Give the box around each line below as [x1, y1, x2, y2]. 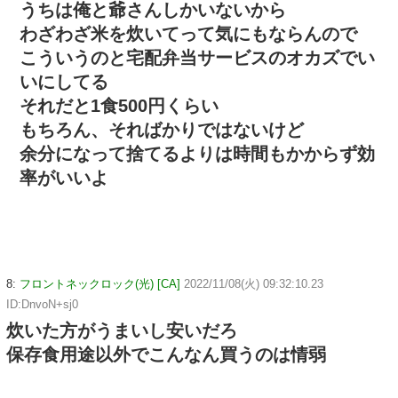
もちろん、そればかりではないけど [20, 119, 304, 139]
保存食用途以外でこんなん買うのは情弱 [6, 344, 326, 364]
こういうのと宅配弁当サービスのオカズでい [20, 47, 375, 68]
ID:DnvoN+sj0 [6, 297, 78, 311]
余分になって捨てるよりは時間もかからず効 [20, 143, 375, 163]
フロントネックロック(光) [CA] [20, 276, 180, 291]
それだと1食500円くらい [20, 95, 219, 115]
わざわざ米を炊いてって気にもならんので [20, 23, 357, 44]
